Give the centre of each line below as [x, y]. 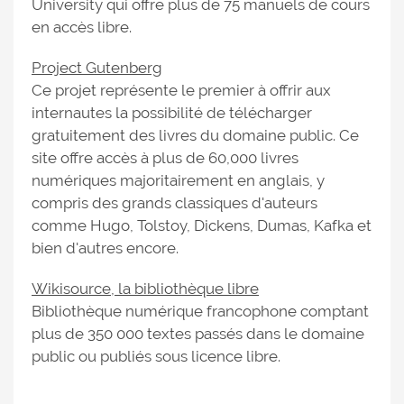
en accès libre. [82, 27]
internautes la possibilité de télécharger [172, 113]
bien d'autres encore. [105, 248]
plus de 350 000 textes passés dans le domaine [198, 334]
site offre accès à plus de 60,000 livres [165, 158]
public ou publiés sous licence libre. [156, 356]
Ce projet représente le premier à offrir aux [181, 90]
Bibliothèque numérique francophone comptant [200, 311]
